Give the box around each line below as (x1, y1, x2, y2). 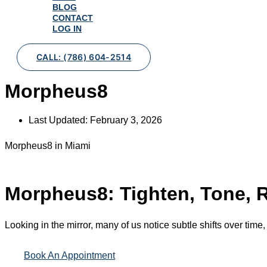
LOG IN (52, 23, 82, 33)
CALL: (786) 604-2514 (36, 51, 132, 62)
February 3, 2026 (90, 114, 162, 125)
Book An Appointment (24, 250, 115, 260)
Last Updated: (29, 114, 88, 125)
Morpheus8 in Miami (5, 140, 91, 151)
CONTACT (52, 13, 93, 23)
